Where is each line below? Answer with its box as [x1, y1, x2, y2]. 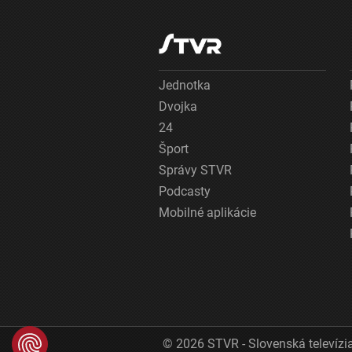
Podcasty [159, 184, 211, 199]
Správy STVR [159, 163, 232, 178]
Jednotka [159, 78, 211, 93]
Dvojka [159, 99, 197, 114]
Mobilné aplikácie [159, 205, 256, 220]
